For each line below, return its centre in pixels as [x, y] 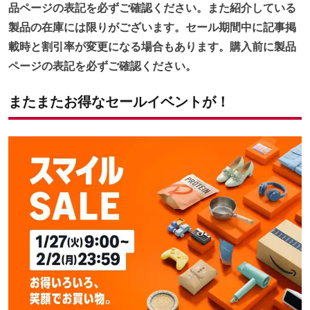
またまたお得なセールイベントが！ [119, 102]
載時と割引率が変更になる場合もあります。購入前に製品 [152, 47]
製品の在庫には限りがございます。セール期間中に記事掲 [152, 27]
